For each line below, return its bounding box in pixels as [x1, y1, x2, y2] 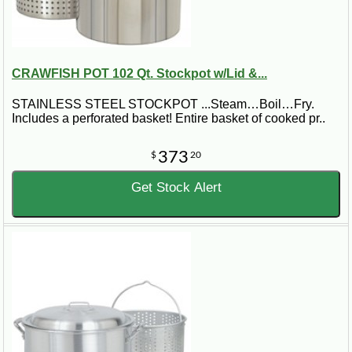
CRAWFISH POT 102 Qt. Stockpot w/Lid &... [12, 66, 267, 80]
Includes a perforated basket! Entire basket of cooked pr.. [12, 112, 325, 126]
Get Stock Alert [130, 180, 222, 196]
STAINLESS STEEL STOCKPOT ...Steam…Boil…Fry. [12, 97, 314, 112]
